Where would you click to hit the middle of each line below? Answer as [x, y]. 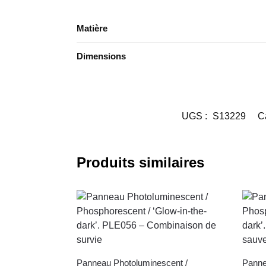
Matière [92, 28]
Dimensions [101, 56]
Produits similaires [140, 163]
